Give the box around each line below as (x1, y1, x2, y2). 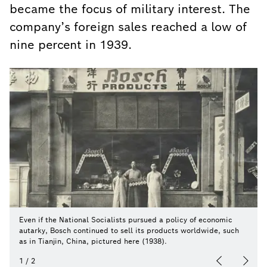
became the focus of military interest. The (10, 1, 250, 17)
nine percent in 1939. (10, 37, 132, 52)
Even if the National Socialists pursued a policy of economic (19, 215, 232, 224)
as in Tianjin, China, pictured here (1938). (19, 237, 167, 246)
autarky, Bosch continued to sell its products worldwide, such (19, 226, 239, 235)
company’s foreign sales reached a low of (10, 19, 247, 35)
